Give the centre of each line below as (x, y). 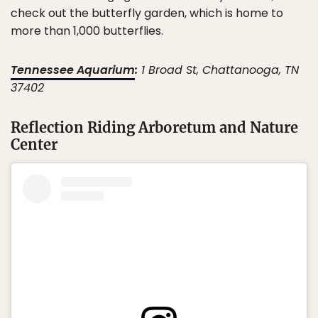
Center (34, 144)
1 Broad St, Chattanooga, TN (218, 70)
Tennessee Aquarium (73, 70)
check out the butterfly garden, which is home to (147, 13)
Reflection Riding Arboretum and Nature (154, 127)
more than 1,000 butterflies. (87, 31)
